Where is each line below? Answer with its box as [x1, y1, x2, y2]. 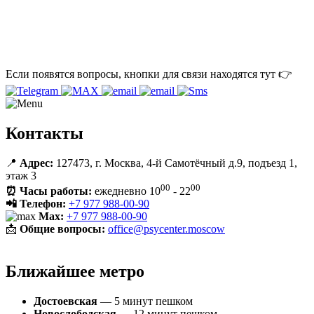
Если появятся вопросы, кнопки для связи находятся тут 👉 [6, 67, 292, 80]
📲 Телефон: [6, 197, 66, 210]
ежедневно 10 [95, 184, 161, 197]
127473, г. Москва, [53, 156, 146, 169]
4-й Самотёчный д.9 [146, 156, 243, 169]
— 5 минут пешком [97, 294, 193, 307]
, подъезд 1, [243, 156, 297, 169]
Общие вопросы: [20, 222, 105, 235]
